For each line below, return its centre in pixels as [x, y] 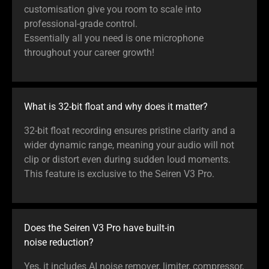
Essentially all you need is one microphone [114, 38]
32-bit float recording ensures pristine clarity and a [130, 130]
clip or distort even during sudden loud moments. [127, 159]
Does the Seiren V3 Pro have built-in [99, 228]
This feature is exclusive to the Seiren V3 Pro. [119, 174]
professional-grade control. [81, 23]
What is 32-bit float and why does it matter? [116, 106]
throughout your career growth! [89, 52]
